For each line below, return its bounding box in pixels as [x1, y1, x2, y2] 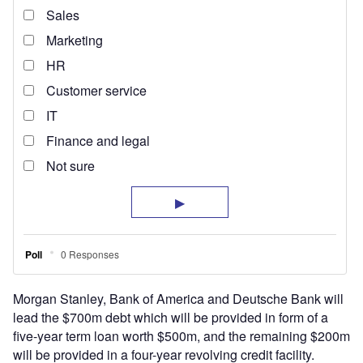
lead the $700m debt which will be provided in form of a [13, 308, 328, 327]
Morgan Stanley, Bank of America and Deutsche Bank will [13, 289, 344, 309]
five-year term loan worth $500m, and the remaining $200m [13, 327, 350, 346]
